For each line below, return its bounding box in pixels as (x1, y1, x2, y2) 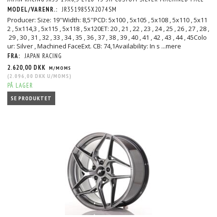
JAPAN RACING (25, 52, 62, 61)
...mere (161, 42, 181, 51)
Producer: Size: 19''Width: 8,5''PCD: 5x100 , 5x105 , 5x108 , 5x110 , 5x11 (7, 15, 207, 25)
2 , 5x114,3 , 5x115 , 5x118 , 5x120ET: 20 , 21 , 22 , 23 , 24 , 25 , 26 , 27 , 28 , (7, 24, 209, 33)
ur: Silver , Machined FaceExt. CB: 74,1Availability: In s (7, 42, 161, 51)
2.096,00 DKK (9, 72, 46, 80)
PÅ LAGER (7, 81, 33, 90)
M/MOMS (47, 64, 71, 72)
